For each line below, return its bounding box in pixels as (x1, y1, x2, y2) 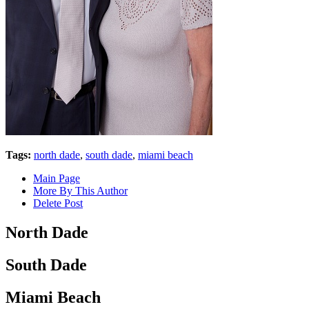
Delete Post (33, 197, 83, 209)
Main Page (33, 172, 80, 184)
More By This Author (33, 184, 128, 197)
